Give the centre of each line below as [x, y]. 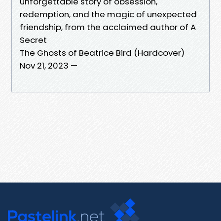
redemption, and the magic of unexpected [108, 14]
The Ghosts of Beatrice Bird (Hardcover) [102, 53]
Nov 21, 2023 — [49, 65]
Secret [34, 40]
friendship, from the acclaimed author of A [108, 27]
